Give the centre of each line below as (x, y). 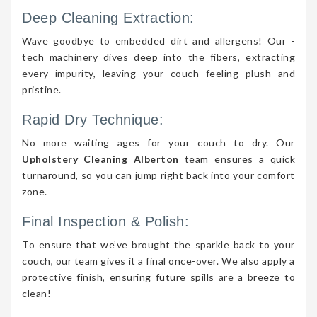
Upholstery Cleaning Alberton (100, 158)
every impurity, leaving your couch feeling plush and (158, 73)
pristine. (42, 89)
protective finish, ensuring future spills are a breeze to (158, 277)
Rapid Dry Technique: (93, 119)
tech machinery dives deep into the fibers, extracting (158, 57)
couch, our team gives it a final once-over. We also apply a (158, 260)
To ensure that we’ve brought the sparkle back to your (158, 244)
